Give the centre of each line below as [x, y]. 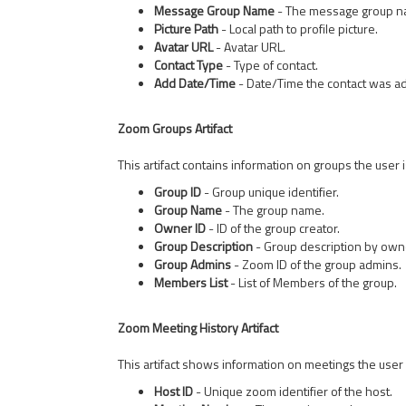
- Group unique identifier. [270, 192]
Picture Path [186, 29]
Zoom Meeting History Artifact [198, 328]
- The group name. [273, 210]
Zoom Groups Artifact [175, 128]
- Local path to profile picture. [298, 29]
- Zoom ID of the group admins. [316, 264]
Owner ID [180, 228]
